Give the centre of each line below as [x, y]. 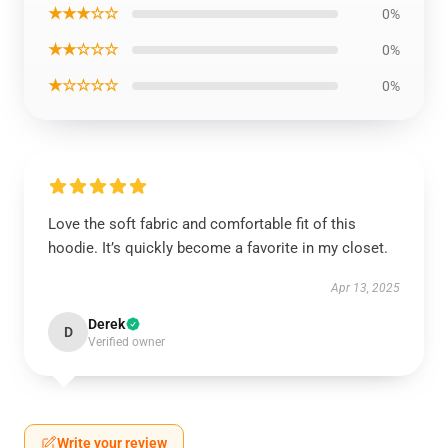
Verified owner [126, 342]
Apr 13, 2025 [365, 288]
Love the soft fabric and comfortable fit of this [202, 224]
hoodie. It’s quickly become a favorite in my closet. [218, 248]
